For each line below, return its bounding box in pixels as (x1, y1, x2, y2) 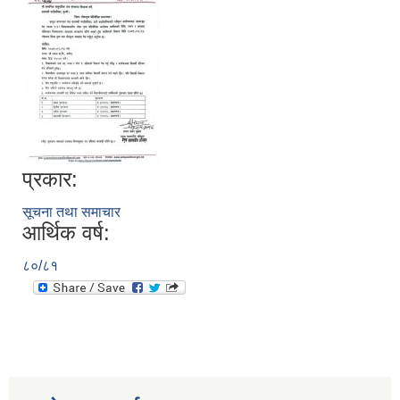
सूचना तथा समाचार (22, 204, 121, 221)
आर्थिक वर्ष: (22, 221, 110, 246)
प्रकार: (22, 167, 78, 192)
